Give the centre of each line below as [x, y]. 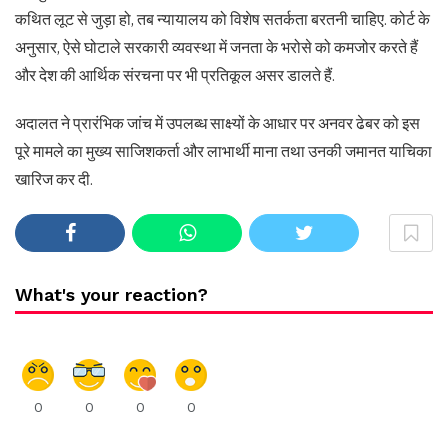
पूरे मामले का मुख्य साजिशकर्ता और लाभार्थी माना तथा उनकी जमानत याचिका [223, 152]
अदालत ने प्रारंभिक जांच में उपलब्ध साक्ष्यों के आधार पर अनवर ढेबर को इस [217, 124]
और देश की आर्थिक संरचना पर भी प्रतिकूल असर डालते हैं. [175, 76]
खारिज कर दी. [54, 180]
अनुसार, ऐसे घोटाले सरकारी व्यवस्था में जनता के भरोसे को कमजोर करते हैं [216, 48]
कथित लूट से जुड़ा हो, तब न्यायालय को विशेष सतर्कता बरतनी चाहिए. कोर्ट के [222, 20]
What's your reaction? [111, 295]
